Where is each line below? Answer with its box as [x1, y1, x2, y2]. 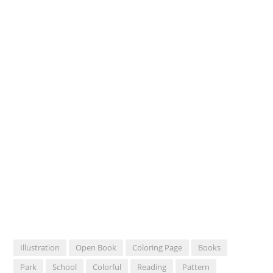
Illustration [20, 241, 60, 253]
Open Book [76, 241, 117, 253]
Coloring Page [132, 241, 183, 253]
